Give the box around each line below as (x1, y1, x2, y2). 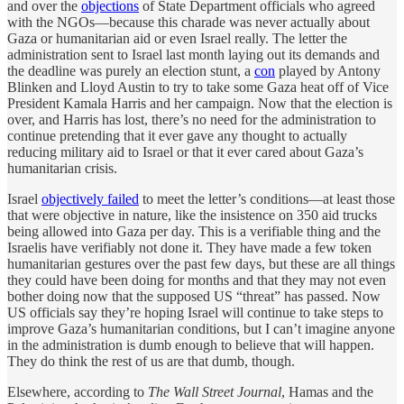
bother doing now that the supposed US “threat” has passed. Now (7, 288, 381, 304)
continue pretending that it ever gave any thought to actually (7, 127, 347, 143)
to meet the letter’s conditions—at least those (139, 190, 395, 207)
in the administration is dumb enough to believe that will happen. (7, 336, 374, 353)
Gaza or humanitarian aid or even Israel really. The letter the (7, 30, 347, 46)
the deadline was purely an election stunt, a (7, 62, 254, 78)
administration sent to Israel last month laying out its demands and (7, 46, 380, 62)
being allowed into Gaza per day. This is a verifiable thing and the (7, 223, 381, 239)
